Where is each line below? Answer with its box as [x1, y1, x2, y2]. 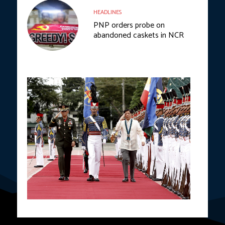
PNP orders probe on [93, 19, 165, 33]
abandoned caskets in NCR [93, 29, 184, 43]
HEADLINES [93, 8, 122, 18]
